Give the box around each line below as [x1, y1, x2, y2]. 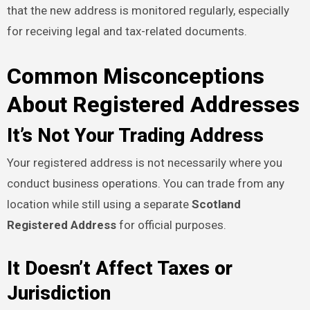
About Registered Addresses [6, 91, 300, 118]
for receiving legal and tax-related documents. [6, 24, 247, 38]
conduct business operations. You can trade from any [6, 176, 284, 191]
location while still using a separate [6, 197, 192, 212]
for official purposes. [116, 218, 226, 232]
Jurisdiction [6, 282, 111, 305]
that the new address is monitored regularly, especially [6, 3, 289, 17]
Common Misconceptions [6, 62, 264, 89]
